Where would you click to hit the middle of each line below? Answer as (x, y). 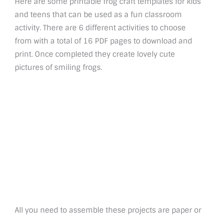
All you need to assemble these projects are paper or (108, 210)
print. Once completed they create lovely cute (95, 54)
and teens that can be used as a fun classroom (98, 15)
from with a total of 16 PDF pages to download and (103, 41)
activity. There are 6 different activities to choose (100, 28)
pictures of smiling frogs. (58, 67)
